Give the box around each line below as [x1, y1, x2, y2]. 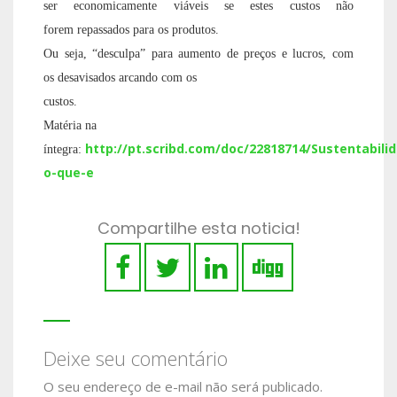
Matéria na [43, 119, 97, 133]
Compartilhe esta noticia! [97, 217, 300, 240]
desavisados [58, 71, 119, 85]
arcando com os [119, 71, 197, 85]
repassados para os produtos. [77, 23, 219, 37]
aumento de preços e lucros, [178, 47, 333, 61]
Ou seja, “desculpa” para [43, 47, 179, 61]
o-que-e [43, 164, 94, 182]
